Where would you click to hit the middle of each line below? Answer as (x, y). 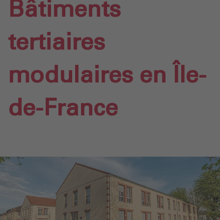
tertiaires (56, 43)
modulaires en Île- (107, 76)
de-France (63, 109)
